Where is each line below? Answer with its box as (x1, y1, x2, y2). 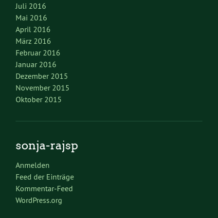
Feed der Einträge (16, 171, 74, 182)
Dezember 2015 (16, 71, 68, 81)
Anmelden (16, 160, 50, 170)
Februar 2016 (16, 47, 60, 57)
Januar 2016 (16, 59, 56, 69)
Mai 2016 (16, 12, 47, 22)
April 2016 (16, 24, 51, 34)
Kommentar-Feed (16, 183, 73, 193)
